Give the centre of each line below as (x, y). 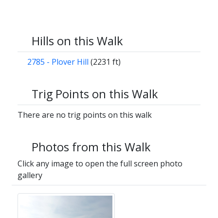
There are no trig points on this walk (85, 115)
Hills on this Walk (77, 41)
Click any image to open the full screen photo (100, 164)
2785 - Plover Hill (58, 62)
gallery (30, 175)
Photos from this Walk (91, 147)
